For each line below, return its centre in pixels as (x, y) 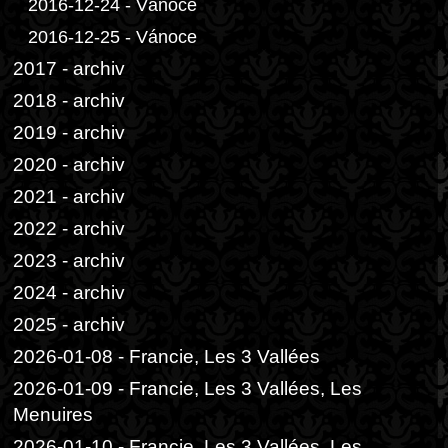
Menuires (53, 414)
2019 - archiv (69, 132)
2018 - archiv (69, 100)
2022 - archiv (69, 228)
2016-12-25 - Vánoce (112, 37)
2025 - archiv (69, 324)
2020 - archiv (69, 164)
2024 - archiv (69, 292)
